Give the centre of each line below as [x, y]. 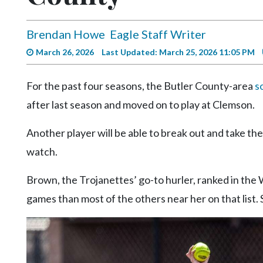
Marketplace [32, 203]
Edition [22, 119]
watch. [42, 151]
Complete [27, 67]
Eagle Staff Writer [158, 34]
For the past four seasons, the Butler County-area [141, 85]
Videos [22, 7]
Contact [24, 226]
